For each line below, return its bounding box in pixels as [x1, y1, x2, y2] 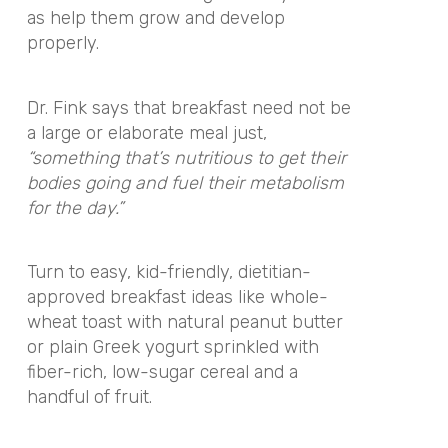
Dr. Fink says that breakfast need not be [26, 96, 351, 119]
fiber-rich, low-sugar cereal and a [26, 361, 298, 383]
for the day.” [26, 196, 123, 219]
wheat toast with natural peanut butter [26, 311, 343, 333]
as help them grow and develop [26, 7, 285, 29]
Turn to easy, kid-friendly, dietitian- [26, 261, 311, 283]
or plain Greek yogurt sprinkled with [26, 336, 319, 358]
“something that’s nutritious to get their [26, 146, 346, 169]
